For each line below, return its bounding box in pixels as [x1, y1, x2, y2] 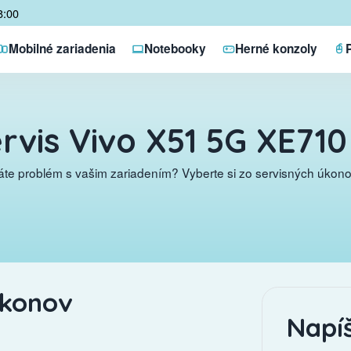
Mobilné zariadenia [8, 40, 116, 58]
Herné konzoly [234, 40, 317, 58]
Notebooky [144, 40, 207, 58]
